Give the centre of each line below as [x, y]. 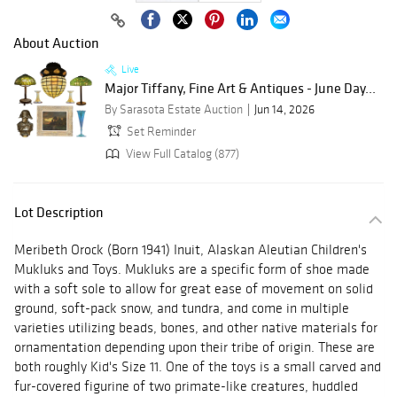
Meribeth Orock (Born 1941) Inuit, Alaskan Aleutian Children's [191, 250]
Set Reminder [161, 132]
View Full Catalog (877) [181, 153]
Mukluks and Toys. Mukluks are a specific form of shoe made [192, 269]
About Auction [56, 43]
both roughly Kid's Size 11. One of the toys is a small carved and [198, 367]
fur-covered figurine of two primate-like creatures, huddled [186, 386]
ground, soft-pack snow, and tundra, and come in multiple [182, 308]
